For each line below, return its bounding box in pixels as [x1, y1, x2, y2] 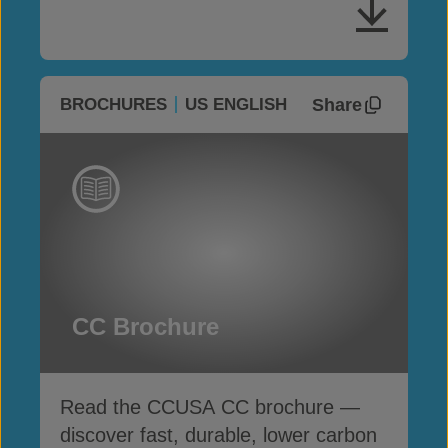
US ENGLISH [185, 95, 287, 114]
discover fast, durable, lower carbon [60, 424, 377, 446]
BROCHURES [60, 95, 167, 114]
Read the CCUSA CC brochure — [60, 396, 360, 418]
